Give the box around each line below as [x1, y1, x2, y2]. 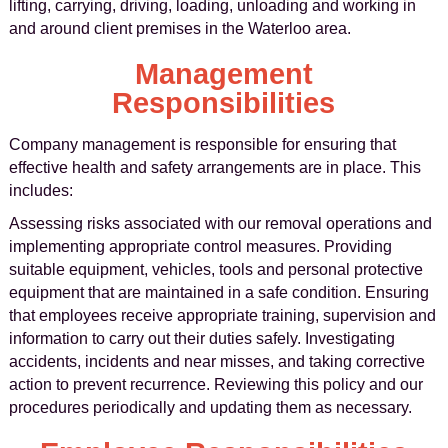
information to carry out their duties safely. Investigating [8, 330, 395, 347]
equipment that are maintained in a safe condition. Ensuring [8, 284, 429, 301]
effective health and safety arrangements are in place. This [8, 159, 421, 176]
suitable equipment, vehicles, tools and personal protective [8, 261, 423, 278]
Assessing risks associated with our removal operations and [8, 215, 432, 232]
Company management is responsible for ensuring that [8, 136, 396, 153]
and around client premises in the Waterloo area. [8, 20, 351, 37]
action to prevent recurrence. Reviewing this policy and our [8, 376, 423, 393]
